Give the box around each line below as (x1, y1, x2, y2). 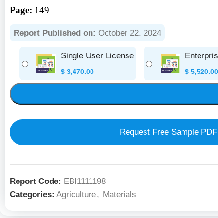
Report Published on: (14, 28, 96, 37)
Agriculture (56, 190, 96, 199)
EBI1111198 (64, 177, 106, 186)
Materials (103, 190, 136, 199)
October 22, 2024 (96, 28, 161, 37)
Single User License (61, 51, 134, 60)
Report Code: (10, 177, 64, 186)
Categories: (10, 190, 54, 199)
